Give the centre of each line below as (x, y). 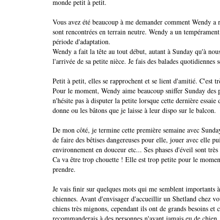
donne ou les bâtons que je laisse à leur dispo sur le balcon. (134, 110)
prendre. (65, 169)
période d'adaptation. (82, 42)
